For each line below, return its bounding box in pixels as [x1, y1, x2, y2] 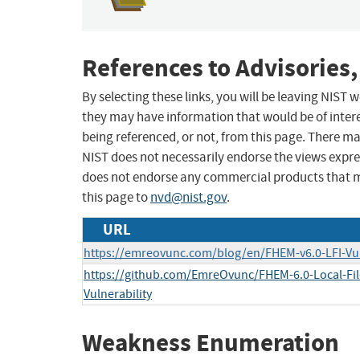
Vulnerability [84, 286, 152, 303]
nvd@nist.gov [150, 189, 227, 207]
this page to [82, 189, 150, 207]
